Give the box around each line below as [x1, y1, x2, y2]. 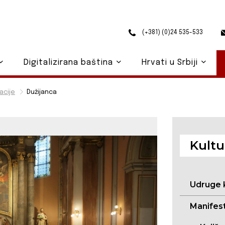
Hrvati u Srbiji [141, 58, 200, 67]
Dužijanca [27, 89, 57, 96]
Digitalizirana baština [23, 58, 116, 67]
